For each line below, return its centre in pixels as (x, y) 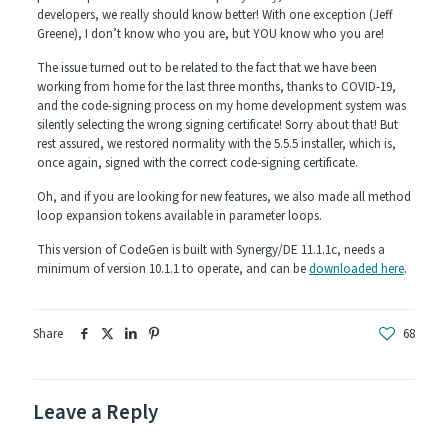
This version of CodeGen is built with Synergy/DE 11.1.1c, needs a (210, 250)
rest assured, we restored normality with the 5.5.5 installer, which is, (216, 144)
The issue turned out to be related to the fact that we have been (206, 68)
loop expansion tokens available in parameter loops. (179, 216)
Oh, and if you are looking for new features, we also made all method (223, 197)
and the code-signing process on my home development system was (221, 106)
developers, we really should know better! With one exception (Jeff (214, 15)
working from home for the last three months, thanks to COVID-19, (216, 87)
